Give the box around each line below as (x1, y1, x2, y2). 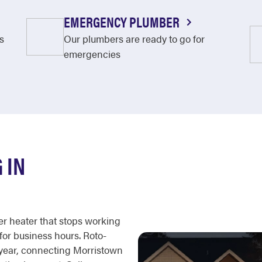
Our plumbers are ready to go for (63, 32, 205, 46)
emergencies (63, 47, 120, 61)
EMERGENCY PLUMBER (63, 12, 182, 32)
